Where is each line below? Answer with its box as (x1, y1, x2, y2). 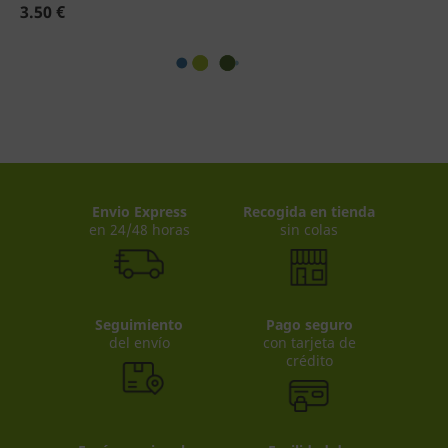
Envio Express (91, 202, 187, 221)
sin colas (280, 220, 338, 239)
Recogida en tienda (243, 202, 375, 221)
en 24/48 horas (88, 220, 190, 239)
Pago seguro (265, 314, 353, 334)
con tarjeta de (262, 332, 356, 352)
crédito (285, 350, 333, 370)
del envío (108, 332, 170, 352)
